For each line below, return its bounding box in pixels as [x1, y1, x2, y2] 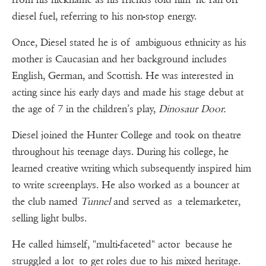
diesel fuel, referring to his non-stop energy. [12, 10, 197, 23]
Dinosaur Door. [159, 103, 226, 116]
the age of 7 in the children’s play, [12, 103, 159, 116]
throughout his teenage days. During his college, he [12, 145, 229, 159]
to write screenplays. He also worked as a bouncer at [12, 179, 239, 192]
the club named [12, 195, 81, 208]
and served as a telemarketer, [110, 195, 240, 208]
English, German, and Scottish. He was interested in [12, 69, 233, 83]
